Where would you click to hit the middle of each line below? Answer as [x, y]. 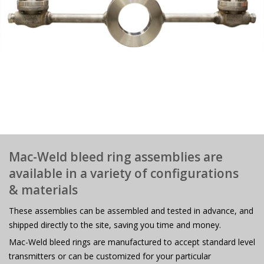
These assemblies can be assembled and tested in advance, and [131, 210]
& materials [43, 189]
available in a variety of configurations [124, 173]
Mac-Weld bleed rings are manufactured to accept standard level [132, 242]
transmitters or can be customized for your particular [110, 256]
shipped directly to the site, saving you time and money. [115, 225]
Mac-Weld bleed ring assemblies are [116, 156]
